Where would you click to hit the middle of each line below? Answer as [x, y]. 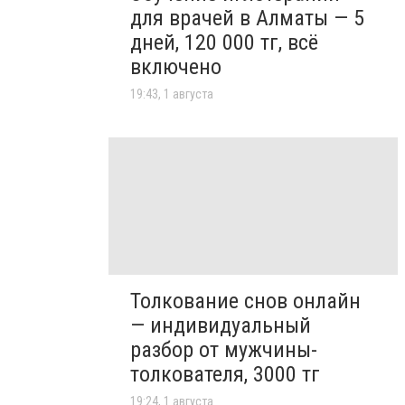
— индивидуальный [221, 326]
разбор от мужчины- [224, 350]
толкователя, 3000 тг [225, 375]
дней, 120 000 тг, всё [224, 42]
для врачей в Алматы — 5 [247, 18]
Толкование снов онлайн [245, 301]
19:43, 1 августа [172, 94]
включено [176, 66]
